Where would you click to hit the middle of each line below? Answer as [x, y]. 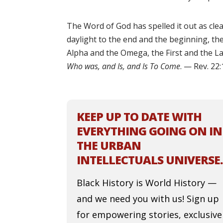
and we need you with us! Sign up [148, 199]
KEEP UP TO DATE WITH [139, 117]
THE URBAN [109, 146]
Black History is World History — [147, 183]
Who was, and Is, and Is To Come [124, 66]
